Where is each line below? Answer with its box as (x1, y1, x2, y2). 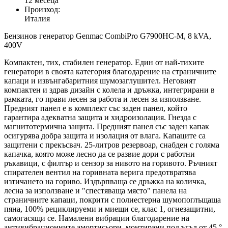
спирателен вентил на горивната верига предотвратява (4, 168, 196, 177)
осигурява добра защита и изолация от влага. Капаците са (4, 131, 206, 140)
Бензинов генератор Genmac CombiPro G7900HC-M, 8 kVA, (4, 32, 211, 41)
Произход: (24, 5, 60, 14)
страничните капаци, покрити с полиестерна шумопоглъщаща (4, 195, 221, 205)
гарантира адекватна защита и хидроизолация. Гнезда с (4, 113, 196, 122)
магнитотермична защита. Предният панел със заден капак (4, 122, 209, 131)
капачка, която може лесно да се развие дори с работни (4, 150, 195, 159)
